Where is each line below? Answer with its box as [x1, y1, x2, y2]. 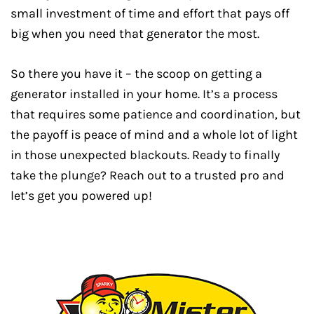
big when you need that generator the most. [11, 26, 259, 41]
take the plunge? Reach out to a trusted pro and [11, 168, 285, 183]
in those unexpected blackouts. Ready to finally [11, 147, 280, 163]
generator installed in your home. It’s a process [11, 86, 278, 102]
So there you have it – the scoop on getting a [11, 66, 262, 81]
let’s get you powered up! [11, 188, 152, 203]
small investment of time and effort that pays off [11, 6, 289, 21]
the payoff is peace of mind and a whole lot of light [11, 127, 298, 142]
